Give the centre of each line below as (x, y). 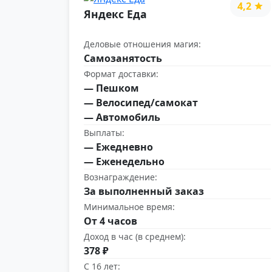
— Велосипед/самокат (141, 102)
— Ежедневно (118, 147)
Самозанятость (123, 58)
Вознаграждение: (121, 177)
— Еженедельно (124, 161)
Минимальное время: (129, 206)
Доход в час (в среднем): (135, 236)
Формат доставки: (121, 73)
